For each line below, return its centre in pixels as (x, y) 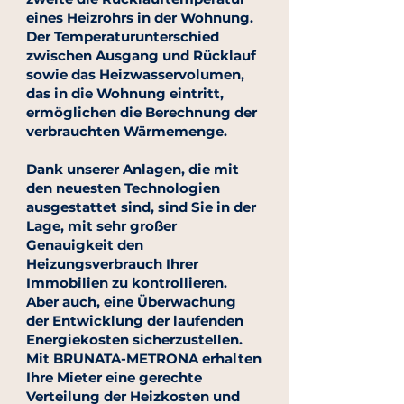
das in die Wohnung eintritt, (125, 93)
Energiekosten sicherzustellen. (134, 340)
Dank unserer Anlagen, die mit (133, 169)
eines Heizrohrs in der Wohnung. (140, 18)
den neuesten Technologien (123, 188)
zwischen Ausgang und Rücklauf (141, 55)
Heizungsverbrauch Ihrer (112, 264)
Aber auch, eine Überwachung (131, 302)
